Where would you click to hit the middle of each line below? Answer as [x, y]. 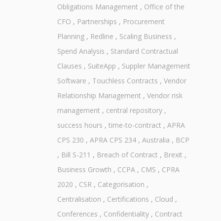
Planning [71, 37]
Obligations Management [97, 7]
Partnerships [97, 22]
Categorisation [121, 184]
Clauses [69, 66]
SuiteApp [102, 66]
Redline [102, 37]
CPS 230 [70, 140]
